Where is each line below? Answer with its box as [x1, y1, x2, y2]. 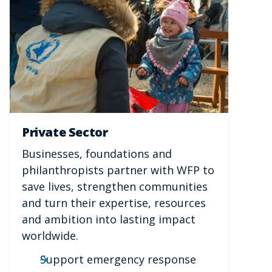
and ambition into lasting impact [22, 212, 195, 227]
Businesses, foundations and [22, 146, 172, 161]
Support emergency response [39, 252, 196, 267]
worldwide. [22, 228, 78, 243]
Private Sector [22, 123, 108, 140]
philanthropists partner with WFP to [22, 163, 214, 178]
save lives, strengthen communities [22, 179, 208, 194]
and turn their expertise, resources [22, 195, 206, 211]
